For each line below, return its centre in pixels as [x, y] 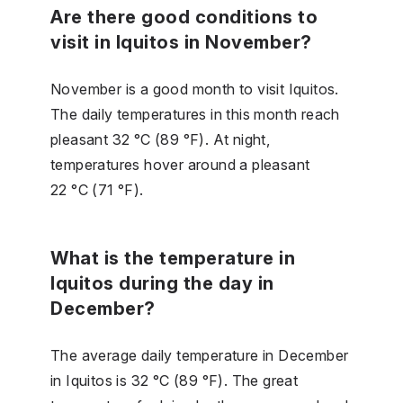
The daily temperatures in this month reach [195, 114]
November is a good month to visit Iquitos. [195, 89]
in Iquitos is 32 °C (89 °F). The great [175, 380]
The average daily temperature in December [200, 355]
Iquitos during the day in [162, 283]
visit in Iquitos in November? [181, 42]
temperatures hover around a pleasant [180, 164]
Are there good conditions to [184, 17]
